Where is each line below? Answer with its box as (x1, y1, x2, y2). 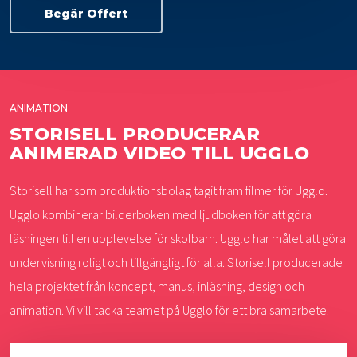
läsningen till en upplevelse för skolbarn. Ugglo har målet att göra (10, 230, 347, 247)
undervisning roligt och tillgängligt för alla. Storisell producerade (10, 254, 343, 271)
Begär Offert (45, 6, 128, 21)
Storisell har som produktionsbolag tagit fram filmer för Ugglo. (10, 182, 328, 199)
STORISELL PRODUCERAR (10, 123, 261, 146)
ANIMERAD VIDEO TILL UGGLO (10, 142, 310, 165)
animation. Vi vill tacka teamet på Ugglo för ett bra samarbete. (10, 302, 330, 319)
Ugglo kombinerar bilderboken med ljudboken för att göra (10, 206, 312, 223)
